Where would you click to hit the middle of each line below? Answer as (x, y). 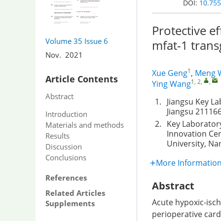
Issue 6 (96, 41)
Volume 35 (64, 41)
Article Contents (82, 79)
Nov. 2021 (64, 55)
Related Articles (75, 193)
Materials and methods (85, 125)
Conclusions (66, 157)
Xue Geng (170, 73)
